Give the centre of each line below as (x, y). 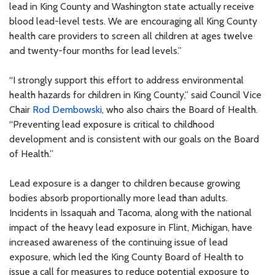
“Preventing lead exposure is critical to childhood (112, 124)
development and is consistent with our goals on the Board (134, 139)
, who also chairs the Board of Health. (180, 109)
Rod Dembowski (67, 109)
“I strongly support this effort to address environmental (126, 80)
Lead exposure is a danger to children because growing (125, 183)
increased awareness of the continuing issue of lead (118, 242)
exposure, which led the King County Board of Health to (126, 257)
